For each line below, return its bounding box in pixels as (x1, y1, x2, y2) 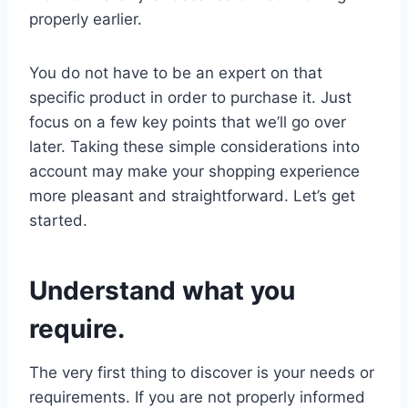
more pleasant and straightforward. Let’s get (29, 186, 355, 205)
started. (29, 210, 87, 229)
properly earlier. (29, 9, 142, 28)
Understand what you (29, 274, 295, 306)
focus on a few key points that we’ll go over (29, 112, 346, 131)
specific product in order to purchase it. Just (29, 87, 352, 107)
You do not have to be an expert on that (29, 63, 322, 82)
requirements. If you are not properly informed (29, 387, 365, 406)
